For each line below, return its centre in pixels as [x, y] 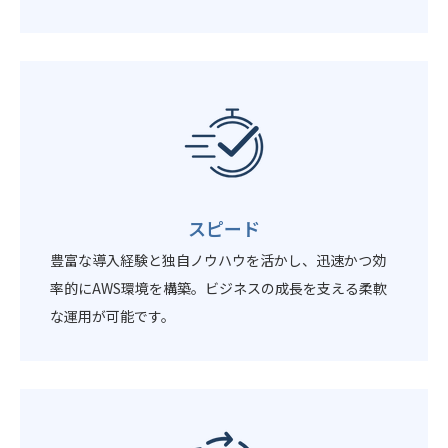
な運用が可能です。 [113, 316]
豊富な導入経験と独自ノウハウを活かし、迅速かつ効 [218, 260]
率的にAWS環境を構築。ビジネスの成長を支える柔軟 [219, 288]
